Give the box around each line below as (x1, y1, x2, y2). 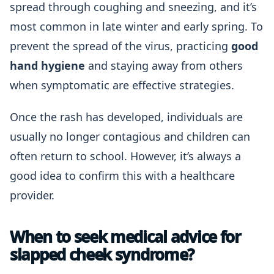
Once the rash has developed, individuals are (10, 109, 243, 124)
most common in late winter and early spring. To (10, 19, 263, 34)
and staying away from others (85, 58, 243, 73)
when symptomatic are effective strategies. (10, 78, 234, 92)
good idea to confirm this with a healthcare (10, 168, 235, 183)
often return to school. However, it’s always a (10, 149, 241, 163)
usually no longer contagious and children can (10, 129, 250, 144)
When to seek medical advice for (10, 226, 241, 248)
